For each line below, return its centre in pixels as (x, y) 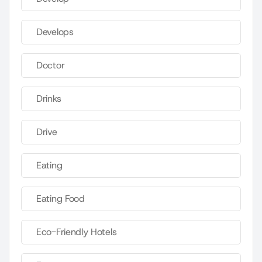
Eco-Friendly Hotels (77, 232)
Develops (55, 32)
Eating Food (61, 199)
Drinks (49, 99)
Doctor (51, 65)
